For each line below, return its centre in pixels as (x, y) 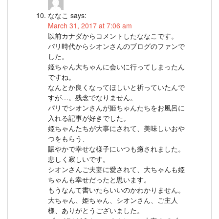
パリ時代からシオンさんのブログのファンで (116, 46)
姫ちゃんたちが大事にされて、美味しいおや (116, 128)
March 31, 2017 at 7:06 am (90, 26)
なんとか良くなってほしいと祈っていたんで (116, 87)
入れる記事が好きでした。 (89, 118)
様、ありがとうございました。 (96, 210)
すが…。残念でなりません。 (92, 98)
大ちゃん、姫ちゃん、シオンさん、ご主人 (113, 200)
